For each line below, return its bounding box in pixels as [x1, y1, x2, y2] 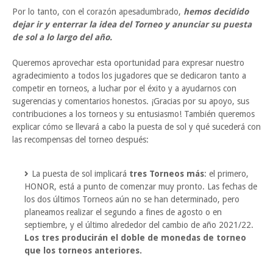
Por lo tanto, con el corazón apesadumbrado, [12, 7, 183, 17]
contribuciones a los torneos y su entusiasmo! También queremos [12, 109, 255, 119]
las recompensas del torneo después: [12, 135, 149, 145]
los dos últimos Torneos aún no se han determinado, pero [24, 194, 239, 205]
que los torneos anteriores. [24, 246, 142, 256]
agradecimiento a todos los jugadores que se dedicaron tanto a [12, 71, 246, 81]
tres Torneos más [129, 169, 204, 179]
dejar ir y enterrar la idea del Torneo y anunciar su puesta [12, 19, 252, 30]
